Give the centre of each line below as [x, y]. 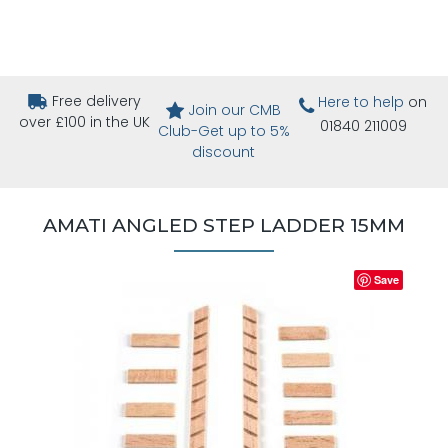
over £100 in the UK [85, 121]
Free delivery [95, 100]
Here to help [361, 102]
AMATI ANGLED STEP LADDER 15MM [224, 225]
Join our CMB [235, 110]
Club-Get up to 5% [223, 131]
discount [224, 152]
